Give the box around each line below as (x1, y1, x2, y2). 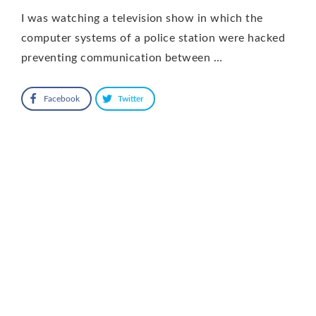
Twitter (118, 94, 143, 103)
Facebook (44, 94, 80, 103)
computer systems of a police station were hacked (21, 32, 286, 44)
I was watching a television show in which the (21, 12, 263, 24)
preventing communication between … (21, 51, 223, 63)
